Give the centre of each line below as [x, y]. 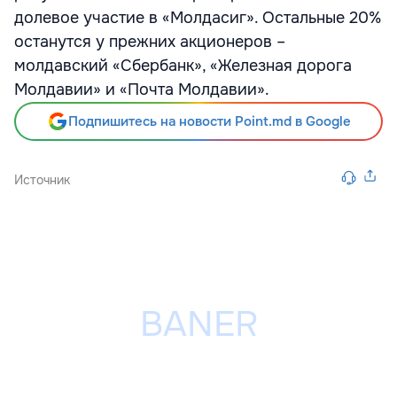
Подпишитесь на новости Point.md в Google [209, 121]
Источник [42, 180]
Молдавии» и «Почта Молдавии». [142, 90]
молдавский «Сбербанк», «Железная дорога [183, 66]
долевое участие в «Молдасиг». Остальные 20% [198, 18]
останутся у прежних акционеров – [150, 42]
